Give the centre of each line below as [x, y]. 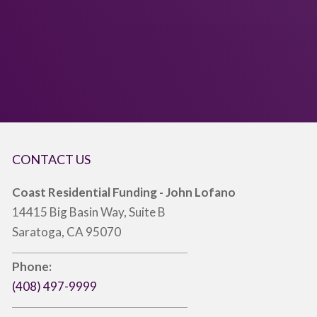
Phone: [31, 266]
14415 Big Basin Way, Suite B [88, 212]
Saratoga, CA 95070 [66, 232]
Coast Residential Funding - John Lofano [123, 192]
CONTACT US [51, 159]
